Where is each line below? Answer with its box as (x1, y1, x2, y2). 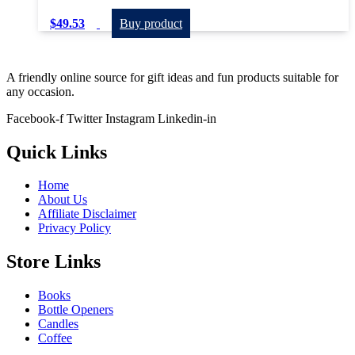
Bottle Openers (38, 303, 113, 317)
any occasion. (6, 84, 74, 98)
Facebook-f (6, 111, 63, 125)
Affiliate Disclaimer (38, 207, 136, 221)
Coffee (38, 331, 72, 345)
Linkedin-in (158, 111, 216, 125)
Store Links (6, 251, 101, 273)
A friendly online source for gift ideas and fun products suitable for (6, 70, 338, 84)
